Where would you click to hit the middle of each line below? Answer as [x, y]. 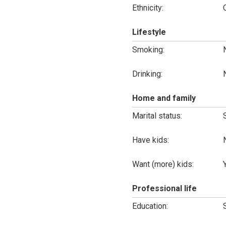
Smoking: [148, 50]
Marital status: [157, 116]
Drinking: [147, 74]
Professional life [164, 188]
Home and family [164, 98]
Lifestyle [149, 32]
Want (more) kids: [163, 164]
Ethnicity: [148, 8]
